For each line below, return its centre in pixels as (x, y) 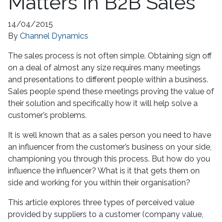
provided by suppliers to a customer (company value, (106, 214)
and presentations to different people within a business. (108, 79)
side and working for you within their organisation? (99, 182)
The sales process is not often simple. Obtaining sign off (110, 55)
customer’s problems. (47, 115)
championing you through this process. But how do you (109, 159)
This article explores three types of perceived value (101, 202)
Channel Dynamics (54, 36)
